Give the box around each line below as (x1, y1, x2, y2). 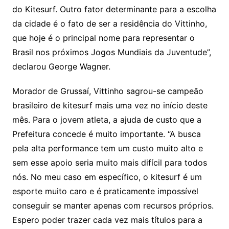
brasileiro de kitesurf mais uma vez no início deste (12, 100, 208, 110)
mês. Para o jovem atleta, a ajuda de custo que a (12, 114, 201, 125)
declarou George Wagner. (12, 61, 110, 72)
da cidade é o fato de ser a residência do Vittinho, (12, 18, 207, 29)
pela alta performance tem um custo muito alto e (12, 143, 203, 153)
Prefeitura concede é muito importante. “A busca (12, 128, 201, 139)
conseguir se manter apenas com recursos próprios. (12, 200, 214, 211)
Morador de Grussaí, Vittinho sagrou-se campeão (12, 85, 203, 96)
